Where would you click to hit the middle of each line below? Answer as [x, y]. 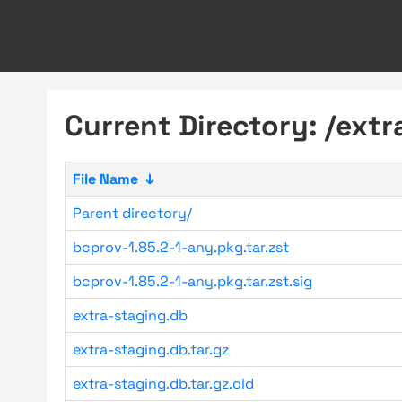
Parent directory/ [132, 213]
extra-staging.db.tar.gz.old [163, 384]
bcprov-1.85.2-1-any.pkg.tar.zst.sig [192, 281]
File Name [105, 179]
